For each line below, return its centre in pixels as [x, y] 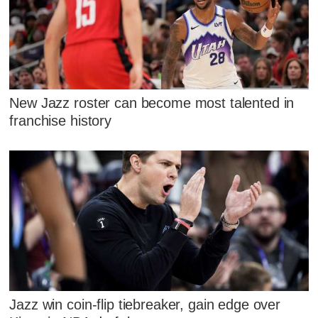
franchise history [60, 120]
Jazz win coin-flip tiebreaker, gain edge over [145, 305]
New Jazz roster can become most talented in [152, 103]
